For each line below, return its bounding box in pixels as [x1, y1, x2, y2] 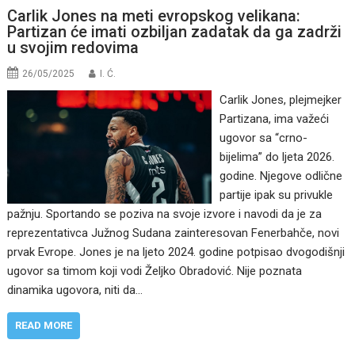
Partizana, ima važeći [219, 112, 329, 127]
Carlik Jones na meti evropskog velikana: [7, 6, 301, 26]
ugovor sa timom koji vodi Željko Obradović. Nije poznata [7, 264, 303, 279]
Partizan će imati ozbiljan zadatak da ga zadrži [7, 22, 342, 42]
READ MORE [15, 319, 73, 332]
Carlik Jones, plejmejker [219, 93, 342, 108]
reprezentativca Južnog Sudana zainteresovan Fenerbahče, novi [7, 226, 340, 241]
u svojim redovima [7, 38, 139, 58]
